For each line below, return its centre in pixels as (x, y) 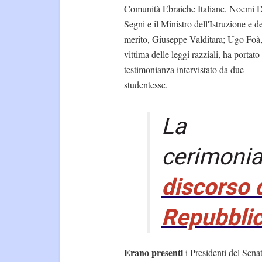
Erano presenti (154, 252)
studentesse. (146, 85)
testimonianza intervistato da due (184, 70)
